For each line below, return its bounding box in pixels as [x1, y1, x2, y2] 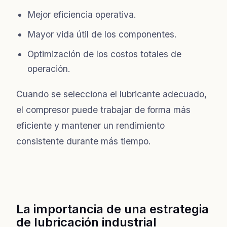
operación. [27, 63, 70, 74]
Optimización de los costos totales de [27, 48, 181, 59]
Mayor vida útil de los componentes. [27, 28, 177, 40]
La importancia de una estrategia [16, 201, 209, 216]
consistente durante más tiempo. [16, 135, 151, 146]
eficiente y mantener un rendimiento [16, 120, 165, 131]
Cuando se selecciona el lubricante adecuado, [16, 88, 207, 99]
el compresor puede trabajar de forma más [16, 104, 191, 115]
